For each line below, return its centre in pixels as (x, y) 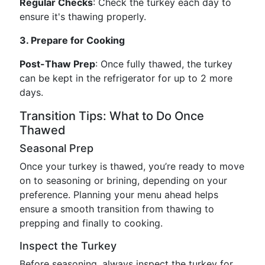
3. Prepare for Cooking (72, 40)
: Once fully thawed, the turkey (164, 64)
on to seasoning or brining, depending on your (123, 180)
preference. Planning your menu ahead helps (119, 195)
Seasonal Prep (56, 148)
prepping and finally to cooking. (91, 223)
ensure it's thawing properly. (83, 17)
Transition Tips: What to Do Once (112, 116)
